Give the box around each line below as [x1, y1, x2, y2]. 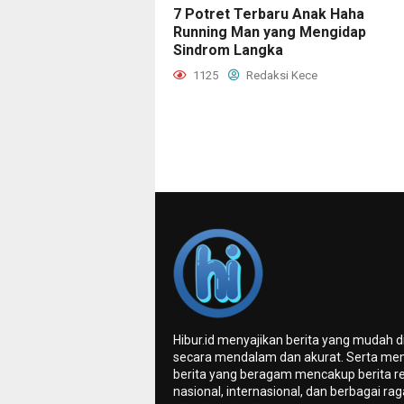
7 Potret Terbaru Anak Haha [173, 5, 364, 23]
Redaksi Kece [243, 68, 317, 82]
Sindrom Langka [173, 41, 283, 59]
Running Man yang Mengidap [173, 23, 366, 41]
